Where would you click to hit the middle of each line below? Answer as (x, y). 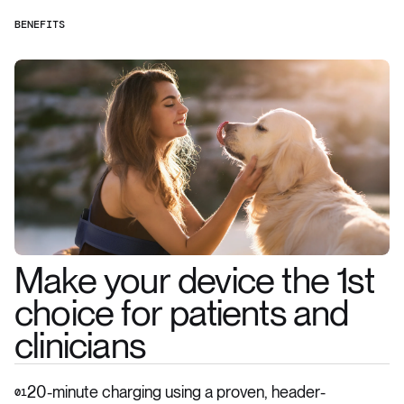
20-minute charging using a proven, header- (176, 392)
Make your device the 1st (194, 282)
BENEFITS (40, 24)
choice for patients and (182, 314)
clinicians (80, 347)
